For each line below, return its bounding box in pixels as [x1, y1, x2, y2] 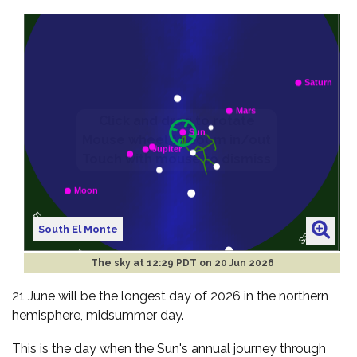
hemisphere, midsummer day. [12, 307, 184, 323]
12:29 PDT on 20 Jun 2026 [146, 257, 274, 269]
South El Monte [38, 222, 119, 235]
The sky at [90, 257, 147, 269]
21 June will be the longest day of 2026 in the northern [12, 288, 328, 304]
